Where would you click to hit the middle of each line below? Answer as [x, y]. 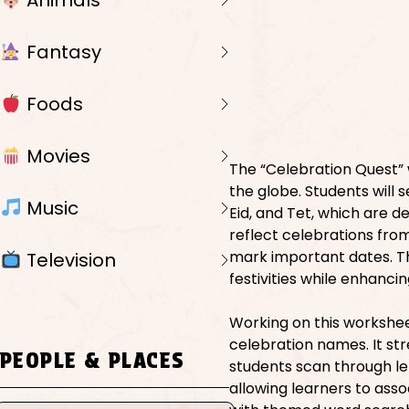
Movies [56, 157]
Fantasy [61, 52]
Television [68, 261]
